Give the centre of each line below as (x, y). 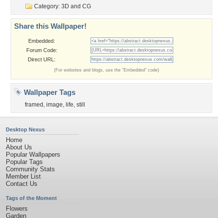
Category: (47, 6)
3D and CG (76, 6)
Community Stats (30, 169)
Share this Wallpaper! (50, 26)
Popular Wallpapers (33, 154)
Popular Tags (24, 162)
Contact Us (22, 184)
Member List (23, 176)
